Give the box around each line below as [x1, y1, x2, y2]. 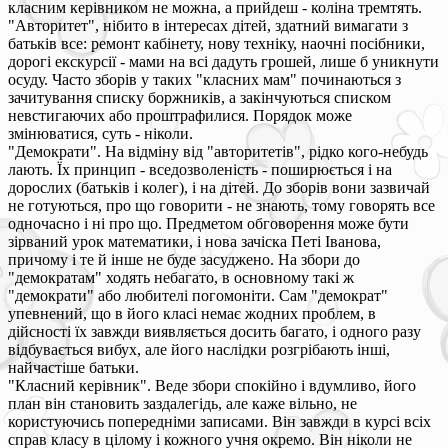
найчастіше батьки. [8, 358, 139, 376]
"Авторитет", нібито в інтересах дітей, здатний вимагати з [8, 16, 408, 34]
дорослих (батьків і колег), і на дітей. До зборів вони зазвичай [8, 178, 430, 196]
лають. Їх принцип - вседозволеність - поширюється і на [8, 160, 392, 178]
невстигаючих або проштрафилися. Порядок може [8, 106, 352, 124]
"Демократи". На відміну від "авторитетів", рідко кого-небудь [8, 142, 428, 160]
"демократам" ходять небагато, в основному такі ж [8, 268, 354, 286]
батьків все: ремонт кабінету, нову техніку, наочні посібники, [8, 34, 425, 52]
